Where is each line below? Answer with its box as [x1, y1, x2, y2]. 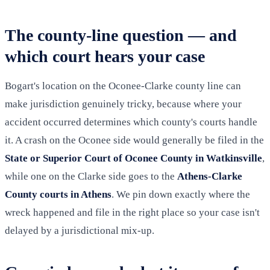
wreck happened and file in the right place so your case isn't [5, 206, 260, 218]
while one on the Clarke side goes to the [5, 170, 177, 182]
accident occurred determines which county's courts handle [5, 116, 257, 128]
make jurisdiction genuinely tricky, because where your [5, 98, 242, 110]
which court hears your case [5, 46, 205, 66]
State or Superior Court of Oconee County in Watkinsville [5, 152, 262, 164]
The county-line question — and [5, 25, 237, 45]
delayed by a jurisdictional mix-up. [5, 224, 154, 236]
